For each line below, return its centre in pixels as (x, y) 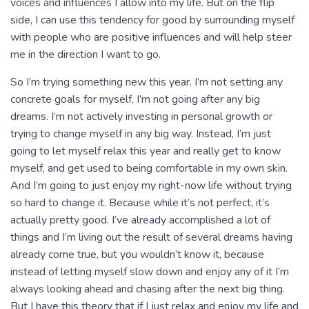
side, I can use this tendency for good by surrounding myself (152, 20)
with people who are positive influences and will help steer (151, 37)
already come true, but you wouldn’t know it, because (137, 255)
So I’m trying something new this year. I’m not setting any (147, 82)
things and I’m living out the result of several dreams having (151, 237)
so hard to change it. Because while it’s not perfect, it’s (140, 203)
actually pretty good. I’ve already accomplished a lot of (140, 220)
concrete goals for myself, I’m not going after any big (135, 99)
